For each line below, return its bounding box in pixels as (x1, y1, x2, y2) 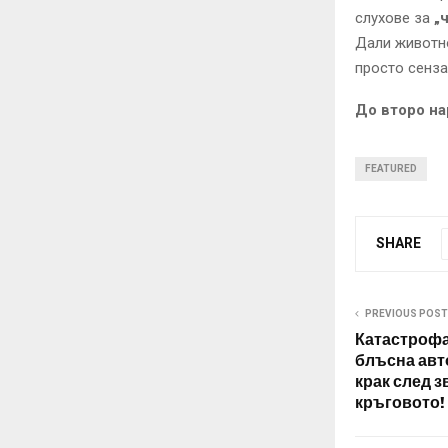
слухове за (355, 9, 434, 28)
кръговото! (355, 393, 445, 413)
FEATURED (365, 163, 417, 175)
